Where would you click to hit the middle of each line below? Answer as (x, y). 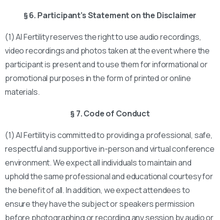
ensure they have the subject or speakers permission (100, 204)
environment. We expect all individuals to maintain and (98, 163)
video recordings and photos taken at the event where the (108, 51)
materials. (22, 92)
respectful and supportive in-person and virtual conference (110, 149)
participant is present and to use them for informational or (106, 64)
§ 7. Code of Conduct (110, 113)
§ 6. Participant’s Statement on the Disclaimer (110, 15)
